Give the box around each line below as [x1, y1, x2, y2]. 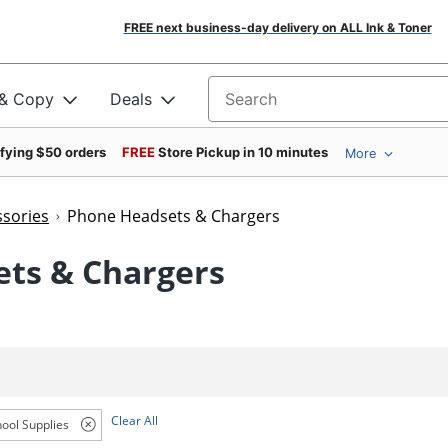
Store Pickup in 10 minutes [158, 144, 328, 160]
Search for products [208, 95, 360, 116]
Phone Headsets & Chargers [67, 205, 280, 227]
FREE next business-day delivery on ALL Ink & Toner [123, 20, 432, 35]
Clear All [110, 411, 158, 429]
